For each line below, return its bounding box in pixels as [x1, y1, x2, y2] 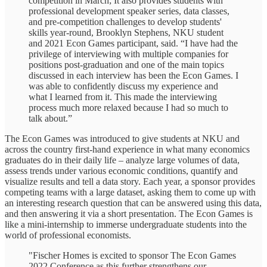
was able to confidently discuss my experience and [29, 80, 218, 91]
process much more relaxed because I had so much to [29, 102, 228, 113]
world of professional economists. [5, 229, 133, 240]
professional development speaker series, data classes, [29, 5, 229, 16]
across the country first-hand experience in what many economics [5, 144, 250, 154]
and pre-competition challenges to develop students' [29, 16, 222, 27]
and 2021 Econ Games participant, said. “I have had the [29, 38, 238, 48]
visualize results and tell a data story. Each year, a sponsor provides [5, 176, 255, 187]
